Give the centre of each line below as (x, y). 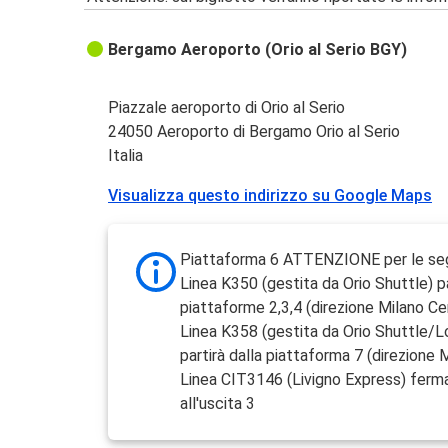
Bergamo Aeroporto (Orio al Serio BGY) (258, 50)
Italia (126, 156)
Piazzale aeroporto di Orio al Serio (227, 108)
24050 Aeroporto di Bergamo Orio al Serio (254, 132)
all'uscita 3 (218, 404)
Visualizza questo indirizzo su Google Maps (270, 196)
